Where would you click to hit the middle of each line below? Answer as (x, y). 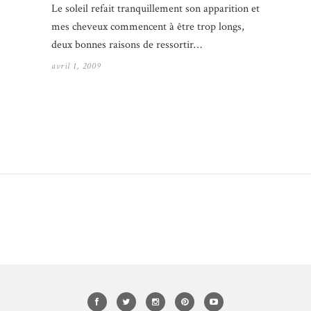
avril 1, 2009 (76, 67)
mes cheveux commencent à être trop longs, (148, 27)
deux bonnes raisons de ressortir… (127, 45)
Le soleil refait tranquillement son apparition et (155, 9)
